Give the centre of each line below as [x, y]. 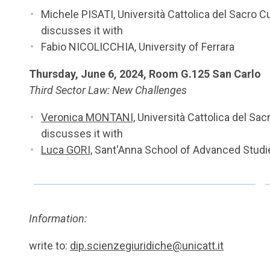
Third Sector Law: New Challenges [108, 90]
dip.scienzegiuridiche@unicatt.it [147, 246]
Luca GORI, [67, 150]
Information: [58, 218]
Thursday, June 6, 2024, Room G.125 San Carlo [145, 74]
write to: [50, 246]
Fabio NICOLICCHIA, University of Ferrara [138, 47]
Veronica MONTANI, [88, 117]
